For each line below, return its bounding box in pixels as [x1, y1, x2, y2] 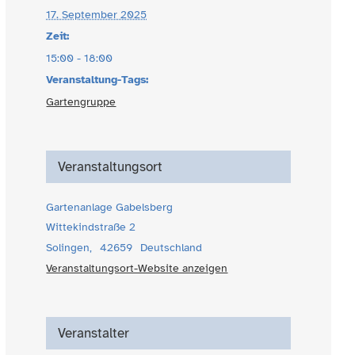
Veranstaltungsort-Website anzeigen [46, 261, 228, 276]
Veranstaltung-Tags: [46, 73, 149, 87]
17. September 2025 [46, 8, 147, 22]
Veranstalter [58, 325, 130, 342]
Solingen [46, 241, 90, 255]
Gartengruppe [46, 95, 116, 109]
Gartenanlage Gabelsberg [46, 200, 174, 215]
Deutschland [139, 241, 202, 255]
